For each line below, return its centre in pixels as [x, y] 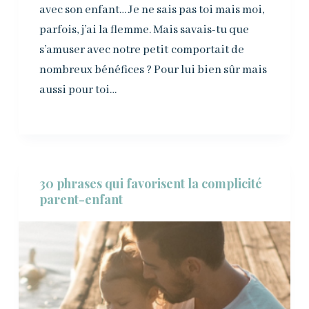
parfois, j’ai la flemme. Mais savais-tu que [144, 30]
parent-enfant [81, 199]
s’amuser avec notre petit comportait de [141, 50]
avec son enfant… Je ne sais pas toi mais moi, [151, 10]
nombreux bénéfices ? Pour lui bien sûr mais [153, 70]
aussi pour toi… [78, 90]
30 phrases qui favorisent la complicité [150, 183]
